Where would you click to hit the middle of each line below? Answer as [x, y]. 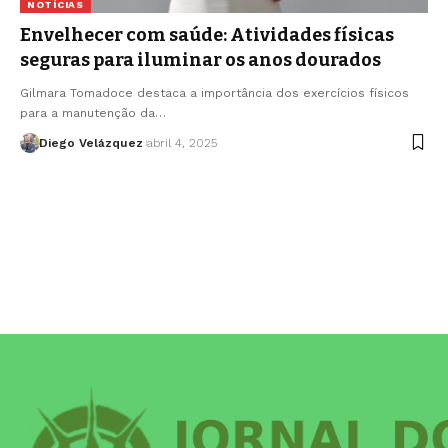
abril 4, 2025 [181, 142]
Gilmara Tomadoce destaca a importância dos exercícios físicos [214, 92]
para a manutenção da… [93, 112]
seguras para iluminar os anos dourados [203, 59]
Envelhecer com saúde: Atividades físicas [207, 34]
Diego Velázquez [90, 142]
